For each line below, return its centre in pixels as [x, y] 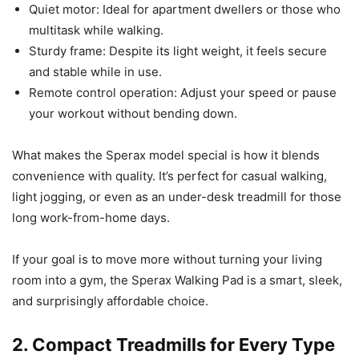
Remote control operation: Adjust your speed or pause [183, 92]
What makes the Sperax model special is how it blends [166, 155]
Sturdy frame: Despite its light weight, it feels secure [178, 50]
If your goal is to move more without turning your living [167, 259]
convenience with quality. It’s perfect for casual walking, [169, 175]
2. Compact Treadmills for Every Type [173, 344]
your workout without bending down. [133, 113]
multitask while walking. [96, 30]
